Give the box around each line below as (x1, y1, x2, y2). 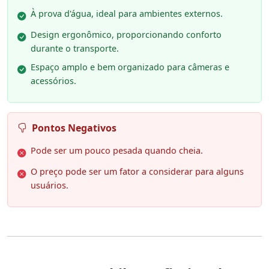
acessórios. (31, 75, 76, 87)
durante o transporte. (31, 43, 119, 55)
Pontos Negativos (32, 121, 116, 135)
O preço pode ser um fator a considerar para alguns (31, 166, 244, 178)
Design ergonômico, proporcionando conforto (31, 29, 222, 41)
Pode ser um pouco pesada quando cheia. (31, 145, 203, 157)
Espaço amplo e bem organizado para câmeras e (31, 61, 229, 73)
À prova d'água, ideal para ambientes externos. (31, 8, 223, 20)
